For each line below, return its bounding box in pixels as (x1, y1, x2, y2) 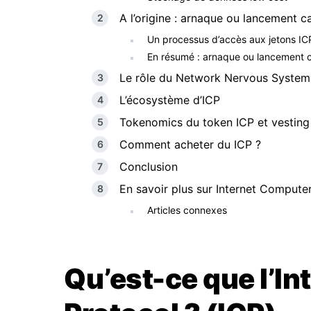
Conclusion (119, 160, 178, 174)
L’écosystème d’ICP (119, 93, 220, 107)
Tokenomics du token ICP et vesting (119, 115, 310, 129)
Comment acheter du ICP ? (119, 137, 261, 151)
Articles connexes (147, 204, 227, 216)
